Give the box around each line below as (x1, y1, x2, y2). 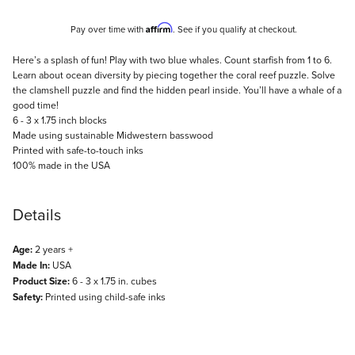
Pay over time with (71, 23, 146, 36)
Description (12, 51, 91, 74)
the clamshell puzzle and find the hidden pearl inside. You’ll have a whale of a (13, 83, 342, 97)
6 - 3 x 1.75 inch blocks (13, 113, 107, 128)
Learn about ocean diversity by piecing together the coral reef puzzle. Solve (13, 68, 335, 82)
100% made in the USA (13, 158, 110, 173)
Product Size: (13, 274, 70, 289)
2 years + (32, 242, 73, 257)
